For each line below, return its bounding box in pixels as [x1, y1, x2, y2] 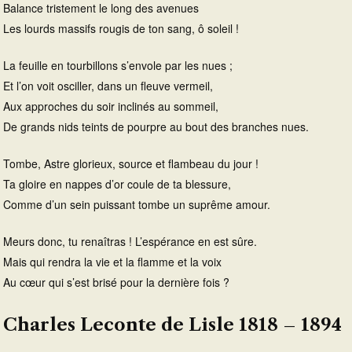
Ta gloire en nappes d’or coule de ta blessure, [3, 175, 231, 192]
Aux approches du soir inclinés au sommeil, [3, 97, 218, 114]
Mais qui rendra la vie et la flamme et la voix [3, 253, 222, 269]
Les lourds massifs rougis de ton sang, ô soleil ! [3, 20, 239, 36]
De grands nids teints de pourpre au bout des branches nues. [3, 118, 309, 134]
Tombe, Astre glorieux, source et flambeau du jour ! [3, 155, 258, 171]
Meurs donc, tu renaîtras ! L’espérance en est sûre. [3, 233, 257, 249]
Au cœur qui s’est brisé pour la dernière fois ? [3, 273, 229, 290]
